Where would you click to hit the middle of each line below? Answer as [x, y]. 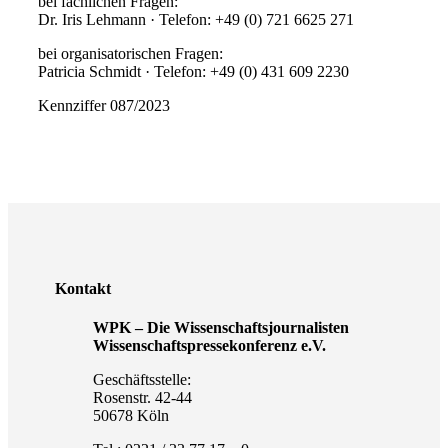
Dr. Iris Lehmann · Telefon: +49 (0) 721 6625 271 [195, 19]
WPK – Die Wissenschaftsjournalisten [220, 327]
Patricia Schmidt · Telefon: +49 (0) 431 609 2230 [193, 71]
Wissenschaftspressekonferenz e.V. [209, 345]
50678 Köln [130, 415]
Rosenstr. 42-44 [142, 397]
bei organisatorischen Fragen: [130, 53]
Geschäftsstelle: [141, 379]
